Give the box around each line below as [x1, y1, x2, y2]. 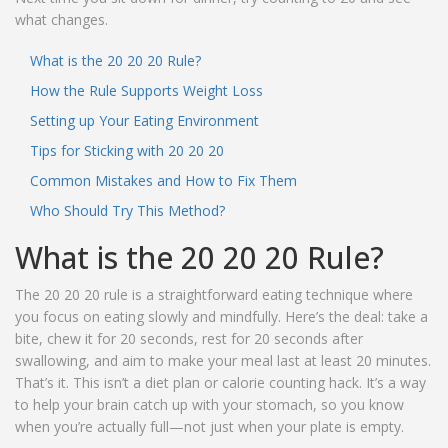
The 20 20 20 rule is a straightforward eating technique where [15, 285, 413, 305]
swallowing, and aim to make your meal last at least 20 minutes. [15, 351, 431, 371]
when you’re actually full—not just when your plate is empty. [15, 417, 404, 437]
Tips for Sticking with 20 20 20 [30, 141, 224, 161]
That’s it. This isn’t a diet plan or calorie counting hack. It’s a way [15, 373, 426, 393]
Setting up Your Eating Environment [30, 111, 259, 131]
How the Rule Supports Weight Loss [30, 81, 263, 101]
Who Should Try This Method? [30, 201, 225, 221]
